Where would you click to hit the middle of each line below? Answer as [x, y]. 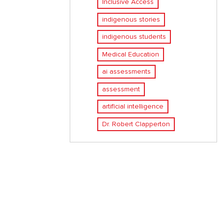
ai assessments [126, 72]
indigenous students [134, 37]
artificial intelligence [133, 107]
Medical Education [131, 54]
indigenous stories [131, 19]
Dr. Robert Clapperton [136, 124]
